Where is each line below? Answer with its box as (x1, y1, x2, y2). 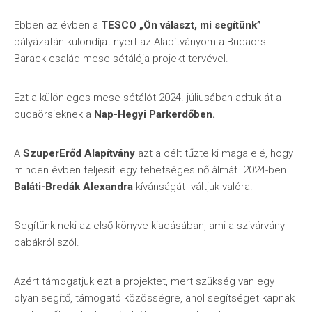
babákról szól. (14, 236, 79, 249)
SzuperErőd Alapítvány (23, 147, 135, 159)
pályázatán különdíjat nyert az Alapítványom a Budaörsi (14, 36, 268, 48)
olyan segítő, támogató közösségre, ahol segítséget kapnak (14, 292, 295, 304)
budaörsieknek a (14, 108, 94, 120)
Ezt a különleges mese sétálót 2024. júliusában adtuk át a (14, 91, 281, 104)
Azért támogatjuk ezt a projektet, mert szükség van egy (14, 275, 274, 288)
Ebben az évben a (14, 19, 101, 31)
